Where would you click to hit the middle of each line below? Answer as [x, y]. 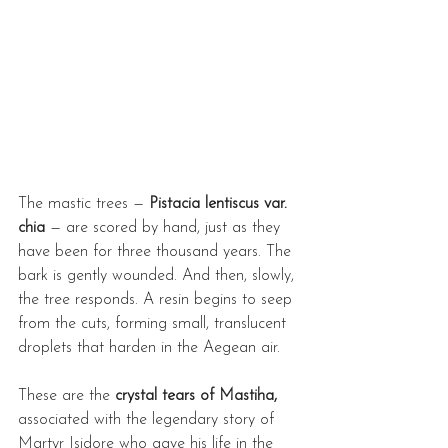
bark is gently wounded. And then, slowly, [158, 276]
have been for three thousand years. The [157, 252]
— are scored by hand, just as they [165, 228]
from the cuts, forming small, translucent [154, 324]
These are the [66, 396]
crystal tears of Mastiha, [198, 396]
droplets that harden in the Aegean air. [149, 348]
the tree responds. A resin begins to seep [157, 300]
